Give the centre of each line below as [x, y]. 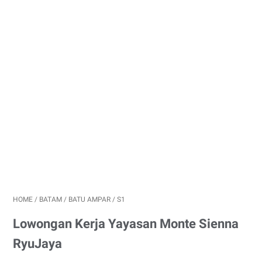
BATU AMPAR [89, 199]
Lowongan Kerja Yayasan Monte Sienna [126, 224]
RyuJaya [37, 244]
